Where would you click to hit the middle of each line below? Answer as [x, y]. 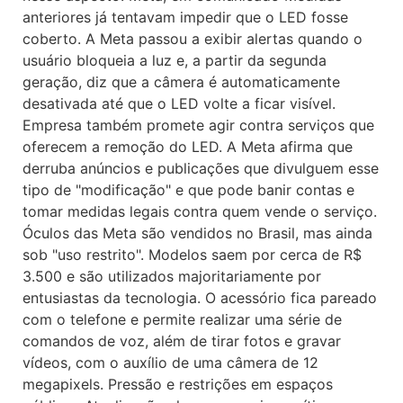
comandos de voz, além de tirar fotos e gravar [182, 341]
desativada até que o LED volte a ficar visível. [179, 103]
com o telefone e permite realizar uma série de [182, 319]
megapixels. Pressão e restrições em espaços [178, 384]
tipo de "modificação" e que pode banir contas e [188, 190]
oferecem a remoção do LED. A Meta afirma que [188, 147]
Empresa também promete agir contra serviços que [198, 125]
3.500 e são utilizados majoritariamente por [172, 276]
